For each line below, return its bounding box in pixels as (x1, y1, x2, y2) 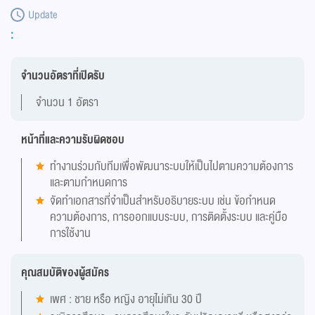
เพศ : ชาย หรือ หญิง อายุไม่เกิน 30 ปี (50, 290, 202, 309)
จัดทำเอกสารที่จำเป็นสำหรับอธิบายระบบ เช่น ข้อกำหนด (50, 191, 276, 211)
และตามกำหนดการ (50, 173, 127, 193)
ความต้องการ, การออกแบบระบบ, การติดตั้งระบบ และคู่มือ (50, 207, 288, 227)
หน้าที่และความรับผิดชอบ (21, 130, 124, 150)
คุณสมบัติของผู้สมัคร (21, 263, 109, 283)
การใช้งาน (50, 224, 91, 243)
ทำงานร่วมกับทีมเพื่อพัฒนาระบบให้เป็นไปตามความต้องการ (50, 157, 293, 176)
